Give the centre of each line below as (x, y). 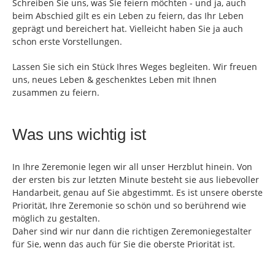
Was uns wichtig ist (79, 135)
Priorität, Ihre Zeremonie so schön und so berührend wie (129, 205)
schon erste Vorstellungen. (67, 42)
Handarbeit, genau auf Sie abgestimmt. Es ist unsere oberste (137, 192)
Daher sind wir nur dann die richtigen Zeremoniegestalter (132, 231)
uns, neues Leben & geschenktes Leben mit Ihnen (114, 80)
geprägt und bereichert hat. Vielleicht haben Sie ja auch (128, 29)
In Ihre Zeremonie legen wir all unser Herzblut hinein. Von (132, 166)
